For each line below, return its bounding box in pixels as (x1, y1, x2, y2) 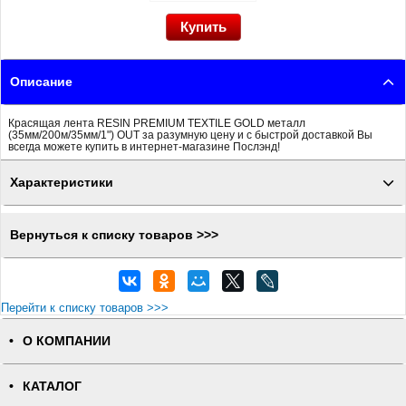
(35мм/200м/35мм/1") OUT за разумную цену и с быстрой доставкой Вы (8, 129, 372, 140)
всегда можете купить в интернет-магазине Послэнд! (8, 140, 280, 152)
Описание (10, 75, 72, 89)
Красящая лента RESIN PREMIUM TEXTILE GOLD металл (8, 117, 305, 129)
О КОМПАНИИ (23, 334, 111, 348)
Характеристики (10, 176, 113, 189)
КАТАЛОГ (23, 380, 82, 393)
